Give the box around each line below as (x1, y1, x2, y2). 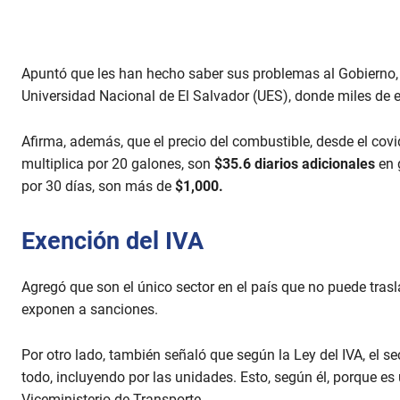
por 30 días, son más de (21, 178, 175, 196)
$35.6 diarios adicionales (211, 155, 379, 173)
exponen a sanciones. (21, 301, 158, 319)
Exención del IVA (21, 227, 204, 256)
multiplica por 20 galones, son (21, 155, 211, 173)
